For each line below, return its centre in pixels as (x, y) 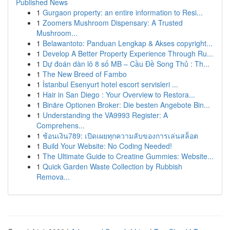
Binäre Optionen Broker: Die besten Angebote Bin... (126, 105)
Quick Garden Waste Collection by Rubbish (112, 166)
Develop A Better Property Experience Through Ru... (128, 53)
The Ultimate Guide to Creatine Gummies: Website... (128, 156)
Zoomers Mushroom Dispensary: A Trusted (113, 23)
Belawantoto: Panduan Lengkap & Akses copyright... (128, 43)
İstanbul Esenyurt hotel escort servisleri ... (110, 84)
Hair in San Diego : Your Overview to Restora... (119, 94)
